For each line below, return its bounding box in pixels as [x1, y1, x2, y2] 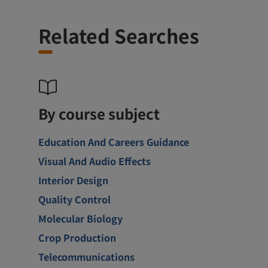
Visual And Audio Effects [38, 153, 151, 168]
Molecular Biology [38, 211, 123, 226]
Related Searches [38, 21, 199, 49]
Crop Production [38, 230, 116, 245]
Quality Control [38, 191, 111, 206]
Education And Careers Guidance [38, 134, 189, 149]
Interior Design [38, 172, 108, 187]
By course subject [38, 102, 160, 124]
